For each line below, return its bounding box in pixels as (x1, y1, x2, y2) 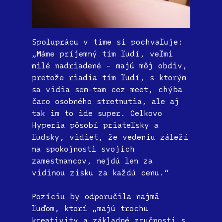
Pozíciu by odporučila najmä (32, 191, 159, 201)
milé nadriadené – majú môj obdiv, (32, 60, 187, 70)
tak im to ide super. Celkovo (32, 108, 162, 118)
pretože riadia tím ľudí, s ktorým (32, 72, 186, 82)
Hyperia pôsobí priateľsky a (32, 119, 159, 130)
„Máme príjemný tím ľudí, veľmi (32, 48, 173, 58)
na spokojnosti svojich (32, 143, 135, 154)
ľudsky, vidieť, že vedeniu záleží (32, 131, 188, 142)
